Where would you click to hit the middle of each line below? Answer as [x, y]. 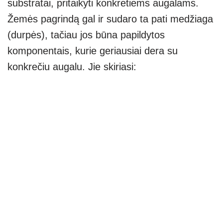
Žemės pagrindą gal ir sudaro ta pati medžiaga [110, 19]
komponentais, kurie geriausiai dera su [93, 51]
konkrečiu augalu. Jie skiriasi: [72, 67]
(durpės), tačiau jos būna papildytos [86, 35]
